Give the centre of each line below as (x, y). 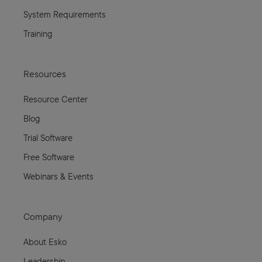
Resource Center (56, 99)
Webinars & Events (58, 176)
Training (38, 33)
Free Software (49, 157)
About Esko (45, 242)
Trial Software (48, 137)
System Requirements (65, 14)
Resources (45, 74)
